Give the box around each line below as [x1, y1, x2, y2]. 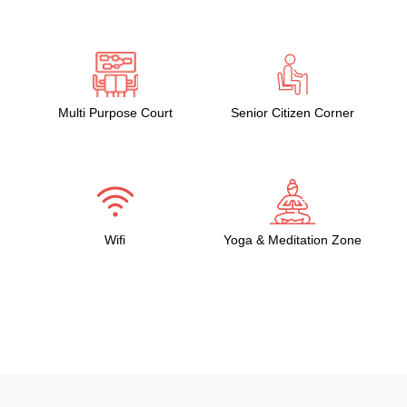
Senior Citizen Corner [230, 105, 354, 120]
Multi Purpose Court [57, 105, 173, 120]
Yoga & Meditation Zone [223, 233, 362, 247]
